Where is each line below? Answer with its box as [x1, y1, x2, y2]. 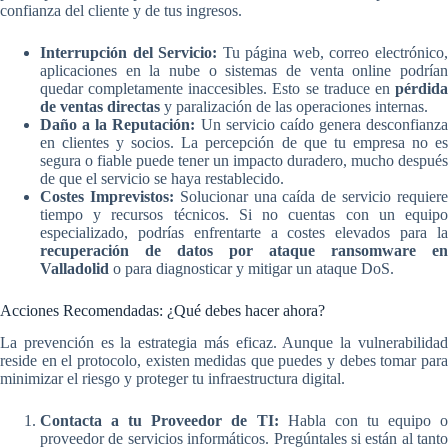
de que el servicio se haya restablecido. [40, 169, 284, 187]
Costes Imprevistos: [40, 187, 174, 205]
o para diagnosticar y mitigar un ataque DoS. [109, 259, 394, 277]
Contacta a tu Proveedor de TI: [40, 412, 279, 430]
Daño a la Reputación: [40, 115, 196, 133]
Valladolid [40, 259, 109, 277]
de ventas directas [40, 97, 160, 115]
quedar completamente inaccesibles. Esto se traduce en [40, 79, 395, 97]
